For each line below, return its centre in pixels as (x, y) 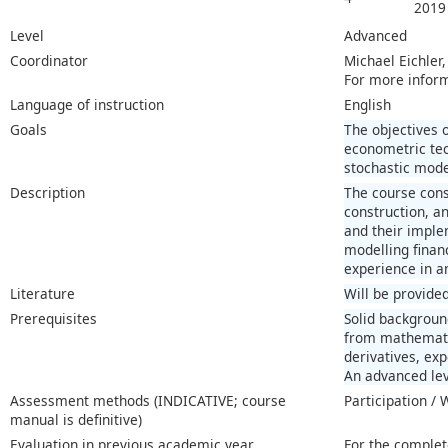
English (367, 104)
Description (47, 192)
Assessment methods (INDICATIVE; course (148, 400)
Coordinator (49, 60)
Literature (42, 293)
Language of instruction (87, 104)
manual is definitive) (76, 419)
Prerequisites (53, 318)
